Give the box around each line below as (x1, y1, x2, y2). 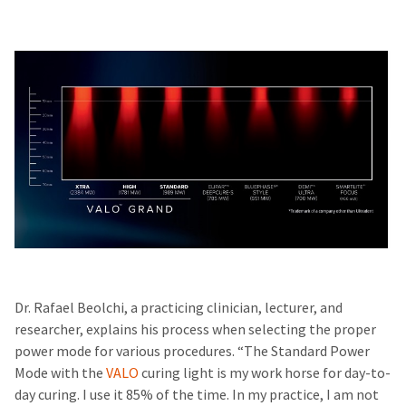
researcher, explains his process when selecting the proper (14, 319, 376, 339)
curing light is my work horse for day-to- (139, 362, 391, 382)
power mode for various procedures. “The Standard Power (14, 341, 370, 361)
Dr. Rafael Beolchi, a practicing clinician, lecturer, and (14, 297, 343, 317)
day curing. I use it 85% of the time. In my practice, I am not (14, 384, 379, 404)
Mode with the (14, 362, 106, 382)
